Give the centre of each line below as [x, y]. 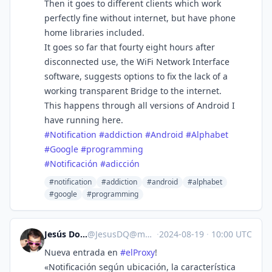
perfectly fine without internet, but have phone [140, 18]
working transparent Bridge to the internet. [133, 91]
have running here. [84, 120]
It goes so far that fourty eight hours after [130, 47]
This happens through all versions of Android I [140, 105]
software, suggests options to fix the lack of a [136, 76]
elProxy [140, 252]
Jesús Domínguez [84, 234]
